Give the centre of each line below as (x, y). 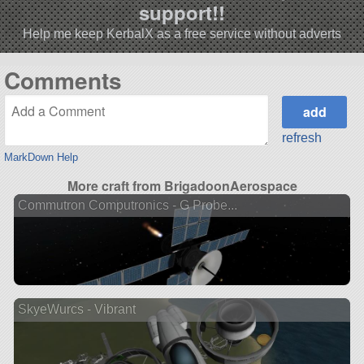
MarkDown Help (41, 158)
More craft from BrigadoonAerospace (182, 186)
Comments (63, 80)
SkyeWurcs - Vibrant (76, 310)
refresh (302, 137)
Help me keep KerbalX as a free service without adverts (182, 33)
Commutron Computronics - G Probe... (127, 205)
